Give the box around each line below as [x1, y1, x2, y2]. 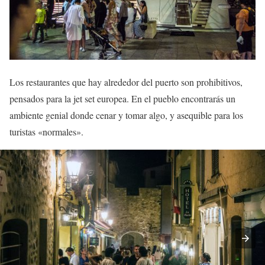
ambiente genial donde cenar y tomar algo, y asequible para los [9, 109, 243, 122]
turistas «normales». [9, 125, 83, 138]
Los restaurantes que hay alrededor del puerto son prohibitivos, [9, 76, 243, 89]
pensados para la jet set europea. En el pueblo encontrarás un [9, 92, 235, 105]
